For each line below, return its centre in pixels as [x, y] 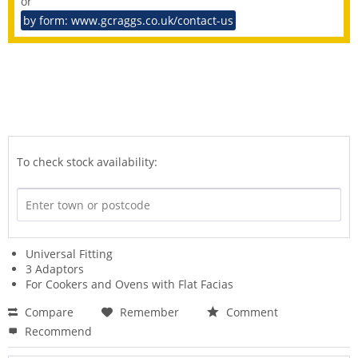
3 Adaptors [55, 269]
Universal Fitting [69, 254]
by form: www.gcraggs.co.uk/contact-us [128, 21]
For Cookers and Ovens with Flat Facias [129, 284]
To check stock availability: [87, 162]
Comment [251, 312]
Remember [149, 312]
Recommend [57, 332]
